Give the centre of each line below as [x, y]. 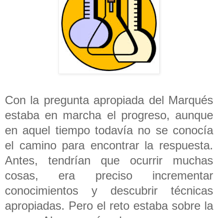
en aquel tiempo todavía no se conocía [109, 130]
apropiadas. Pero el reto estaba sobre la [109, 205]
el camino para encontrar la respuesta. [109, 145]
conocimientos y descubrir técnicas [109, 190]
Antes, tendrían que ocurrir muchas [109, 160]
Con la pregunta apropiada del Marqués [109, 100]
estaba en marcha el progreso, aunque [109, 115]
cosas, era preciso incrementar [109, 175]
